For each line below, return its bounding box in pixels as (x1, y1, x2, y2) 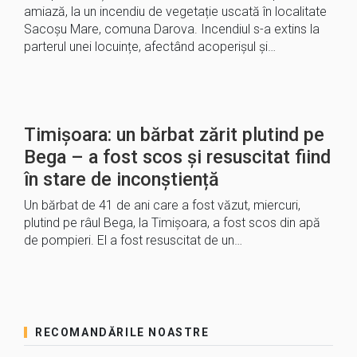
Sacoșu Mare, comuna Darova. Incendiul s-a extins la (24, 22, 320, 37)
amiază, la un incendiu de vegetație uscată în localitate (24, 4, 327, 19)
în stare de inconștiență (24, 168, 219, 190)
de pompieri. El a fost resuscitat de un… (24, 233, 242, 248)
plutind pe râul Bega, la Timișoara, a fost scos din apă (24, 215, 320, 230)
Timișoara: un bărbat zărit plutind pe (24, 124, 324, 146)
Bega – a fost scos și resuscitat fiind (24, 146, 331, 168)
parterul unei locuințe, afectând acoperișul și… (24, 39, 276, 54)
